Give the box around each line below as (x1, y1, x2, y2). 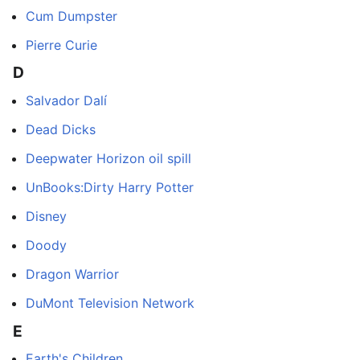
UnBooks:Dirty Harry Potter (26, 178, 194, 195)
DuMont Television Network (26, 294, 194, 311)
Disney (26, 207, 67, 224)
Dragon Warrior (26, 265, 119, 282)
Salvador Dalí (26, 92, 107, 108)
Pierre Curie (26, 36, 97, 53)
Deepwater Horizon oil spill (26, 149, 191, 166)
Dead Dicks (26, 121, 96, 137)
